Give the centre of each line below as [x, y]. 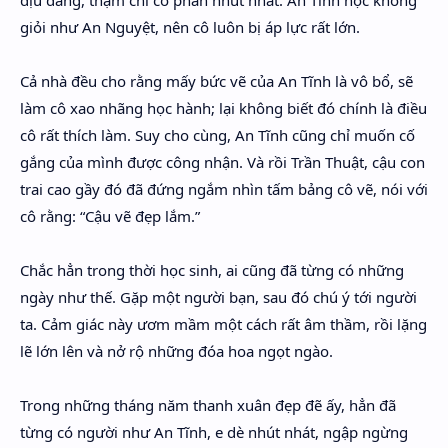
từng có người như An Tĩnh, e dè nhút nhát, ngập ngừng [214, 432]
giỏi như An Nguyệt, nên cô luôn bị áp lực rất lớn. [192, 27]
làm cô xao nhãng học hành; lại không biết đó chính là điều [223, 108]
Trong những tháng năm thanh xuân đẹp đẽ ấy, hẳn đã [208, 405]
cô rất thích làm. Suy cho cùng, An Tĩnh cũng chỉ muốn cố [217, 135]
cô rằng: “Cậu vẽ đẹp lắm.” [110, 216]
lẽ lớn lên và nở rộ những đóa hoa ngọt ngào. [178, 351]
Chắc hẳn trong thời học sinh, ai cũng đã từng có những [212, 270]
